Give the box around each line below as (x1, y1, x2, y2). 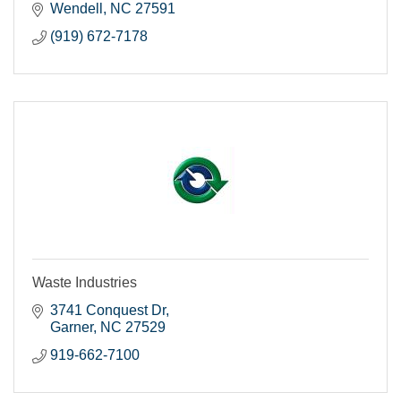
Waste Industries (32, 274, 137, 290)
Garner (50, 319, 93, 335)
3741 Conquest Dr (50, 302, 166, 318)
